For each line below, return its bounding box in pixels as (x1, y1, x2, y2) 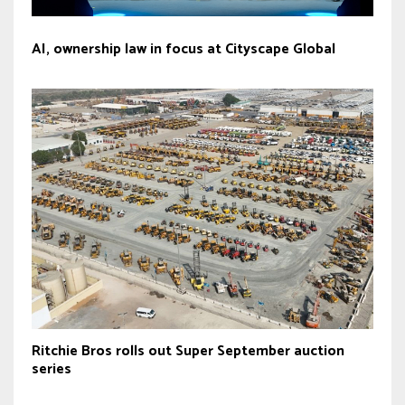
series (32, 357, 71, 382)
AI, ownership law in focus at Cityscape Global (32, 37, 335, 62)
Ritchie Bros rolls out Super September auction (32, 339, 344, 364)
